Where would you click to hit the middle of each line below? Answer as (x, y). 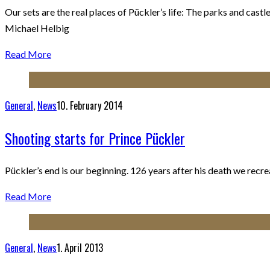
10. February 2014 (90, 105)
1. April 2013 (80, 247)
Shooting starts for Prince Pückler (95, 138)
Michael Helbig (37, 28)
